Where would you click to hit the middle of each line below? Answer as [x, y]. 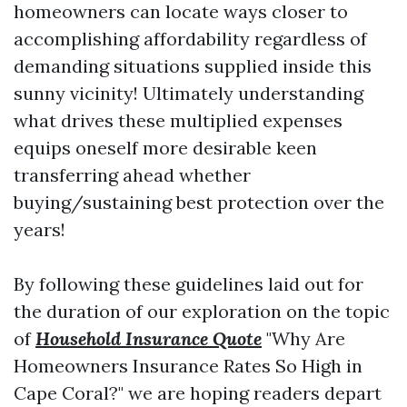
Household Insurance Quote [149, 338]
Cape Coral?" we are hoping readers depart [198, 393]
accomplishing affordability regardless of [190, 39]
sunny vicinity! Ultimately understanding [189, 93]
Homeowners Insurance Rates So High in [188, 366]
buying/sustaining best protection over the [199, 202]
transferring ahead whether [132, 175]
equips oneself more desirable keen [165, 148]
